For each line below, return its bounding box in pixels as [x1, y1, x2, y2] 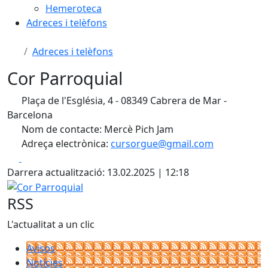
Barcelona [7, 108, 53, 121]
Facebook [21, 150, 65, 164]
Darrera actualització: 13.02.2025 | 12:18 [7, 165, 189, 179]
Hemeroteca [45, 1, 102, 15]
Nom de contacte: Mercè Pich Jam [19, 122, 173, 136]
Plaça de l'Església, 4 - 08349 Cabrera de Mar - [19, 93, 227, 107]
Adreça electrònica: [19, 136, 111, 150]
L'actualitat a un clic [7, 218, 95, 232]
